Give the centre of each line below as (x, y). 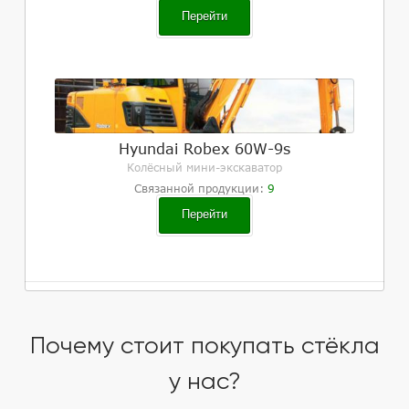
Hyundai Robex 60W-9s (204, 148)
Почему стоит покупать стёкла (204, 345)
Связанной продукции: (200, 189)
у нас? (204, 381)
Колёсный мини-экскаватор (204, 168)
